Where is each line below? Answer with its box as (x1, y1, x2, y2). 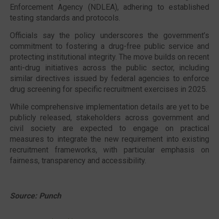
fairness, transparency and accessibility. (10, 156, 146, 165)
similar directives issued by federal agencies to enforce (10, 74, 209, 83)
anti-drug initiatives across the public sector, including (10, 63, 209, 72)
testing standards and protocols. (10, 13, 122, 22)
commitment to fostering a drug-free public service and (10, 42, 209, 51)
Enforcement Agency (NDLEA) (10, 2, 117, 12)
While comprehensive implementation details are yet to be (10, 102, 209, 111)
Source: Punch (10, 191, 61, 200)
